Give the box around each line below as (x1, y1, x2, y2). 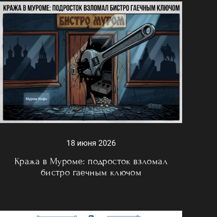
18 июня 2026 (66, 138, 116, 148)
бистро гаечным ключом (40, 166, 142, 178)
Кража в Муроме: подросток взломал (14, 155, 168, 167)
